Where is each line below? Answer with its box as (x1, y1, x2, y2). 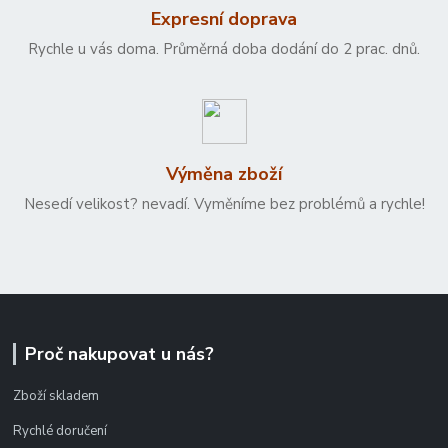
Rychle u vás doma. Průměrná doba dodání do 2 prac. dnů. (28, 39, 420, 60)
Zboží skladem (13, 387, 100, 406)
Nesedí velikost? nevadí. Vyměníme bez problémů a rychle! (23, 194, 425, 215)
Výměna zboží (166, 162, 282, 187)
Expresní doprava (151, 7, 297, 32)
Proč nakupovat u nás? (24, 341, 214, 366)
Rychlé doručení (13, 422, 108, 441)
